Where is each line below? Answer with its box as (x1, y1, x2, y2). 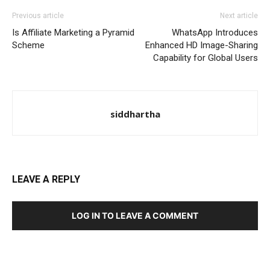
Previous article (12, 11, 64, 20)
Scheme (12, 40, 45, 51)
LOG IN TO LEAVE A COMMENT (72, 210, 198, 221)
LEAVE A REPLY (12, 174, 80, 186)
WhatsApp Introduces (172, 27, 258, 39)
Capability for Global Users (153, 52, 258, 64)
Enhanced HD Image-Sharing (145, 40, 258, 51)
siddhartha (110, 108, 160, 121)
